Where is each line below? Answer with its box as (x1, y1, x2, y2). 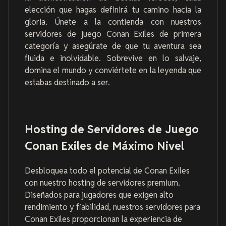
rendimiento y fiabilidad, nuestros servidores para (25, 202, 200, 213)
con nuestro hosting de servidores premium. (25, 178, 180, 189)
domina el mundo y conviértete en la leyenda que (25, 65, 201, 76)
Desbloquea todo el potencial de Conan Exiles (25, 165, 190, 177)
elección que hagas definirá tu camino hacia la (25, 5, 201, 16)
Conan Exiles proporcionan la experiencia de (25, 214, 182, 225)
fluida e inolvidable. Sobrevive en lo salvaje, (25, 53, 201, 64)
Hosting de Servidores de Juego (25, 121, 199, 136)
